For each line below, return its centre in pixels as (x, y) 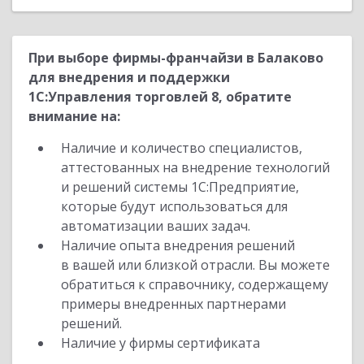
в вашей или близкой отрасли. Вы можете (195, 265)
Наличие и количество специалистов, (182, 148)
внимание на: (74, 116)
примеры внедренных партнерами (173, 304)
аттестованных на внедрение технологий (195, 167)
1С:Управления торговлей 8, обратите (160, 97)
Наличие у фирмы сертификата (162, 343)
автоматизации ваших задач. (156, 226)
